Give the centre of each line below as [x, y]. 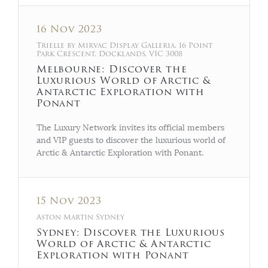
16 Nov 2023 [69, 29]
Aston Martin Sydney [80, 217]
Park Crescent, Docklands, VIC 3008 [109, 54]
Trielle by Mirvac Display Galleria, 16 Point [124, 45]
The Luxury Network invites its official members [130, 127]
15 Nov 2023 [69, 201]
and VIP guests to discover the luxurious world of [131, 140]
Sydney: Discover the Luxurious [131, 232]
